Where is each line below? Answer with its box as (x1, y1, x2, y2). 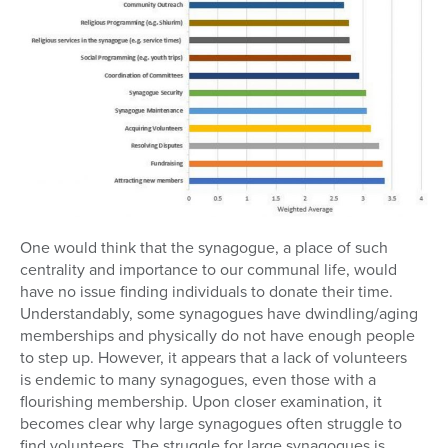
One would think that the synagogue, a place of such (20, 236, 388, 260)
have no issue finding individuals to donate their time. (20, 280, 393, 304)
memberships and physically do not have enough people (20, 324, 415, 348)
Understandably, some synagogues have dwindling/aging (20, 302, 418, 326)
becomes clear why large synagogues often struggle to (20, 412, 402, 436)
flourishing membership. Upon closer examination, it (20, 390, 382, 414)
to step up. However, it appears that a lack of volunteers (20, 346, 407, 370)
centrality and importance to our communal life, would (20, 258, 397, 282)
